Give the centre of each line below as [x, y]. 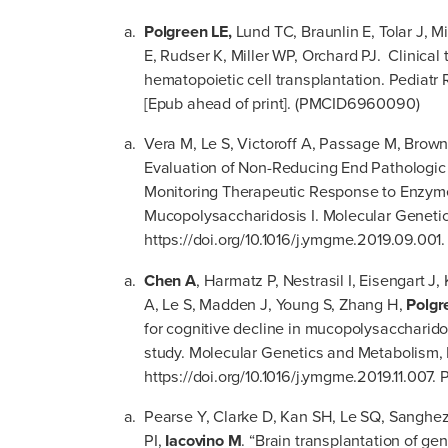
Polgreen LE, [190, 32]
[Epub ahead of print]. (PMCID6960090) [282, 104]
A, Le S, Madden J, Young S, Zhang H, [275, 304]
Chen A [170, 280]
